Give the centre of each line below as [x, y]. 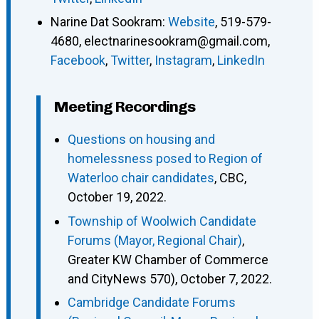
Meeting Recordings [124, 107]
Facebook [78, 61]
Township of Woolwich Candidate [162, 221]
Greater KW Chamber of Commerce [168, 259]
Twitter [130, 61]
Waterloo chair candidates [141, 178]
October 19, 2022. [117, 197]
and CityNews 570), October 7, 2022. [169, 278]
